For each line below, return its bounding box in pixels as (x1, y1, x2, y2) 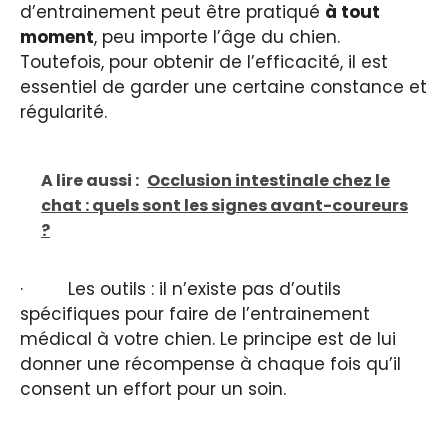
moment (20, 25, 94, 50)
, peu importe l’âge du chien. (94, 25, 340, 50)
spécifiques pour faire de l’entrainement (20, 301, 370, 326)
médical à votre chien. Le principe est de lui (20, 326, 396, 351)
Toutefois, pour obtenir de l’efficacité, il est (20, 50, 388, 75)
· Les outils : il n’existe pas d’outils (20, 276, 341, 301)
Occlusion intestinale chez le (147, 168, 390, 192)
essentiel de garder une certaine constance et (20, 75, 427, 100)
